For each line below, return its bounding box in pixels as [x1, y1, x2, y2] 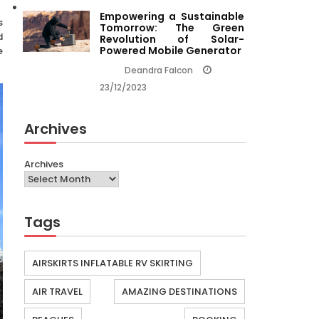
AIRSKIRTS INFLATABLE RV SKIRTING [32, 256, 193, 271]
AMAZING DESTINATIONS [122, 285, 237, 299]
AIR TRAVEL [32, 285, 83, 299]
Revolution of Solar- [99, 32, 244, 47]
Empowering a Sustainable [99, 9, 244, 24]
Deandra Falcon [124, 64, 193, 77]
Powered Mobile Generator [99, 43, 241, 58]
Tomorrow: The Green [99, 21, 244, 36]
